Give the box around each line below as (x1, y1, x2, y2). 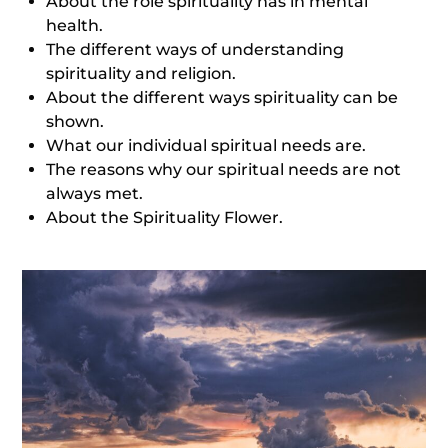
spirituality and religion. (46, 64, 237, 83)
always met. (46, 184, 144, 203)
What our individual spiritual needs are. (46, 136, 367, 155)
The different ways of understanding (46, 40, 345, 59)
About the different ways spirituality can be (46, 88, 399, 107)
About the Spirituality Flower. (46, 208, 284, 227)
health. (46, 16, 104, 35)
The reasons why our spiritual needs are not (46, 160, 402, 179)
